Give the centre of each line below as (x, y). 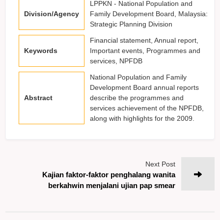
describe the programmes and (137, 97)
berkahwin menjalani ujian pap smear (111, 185)
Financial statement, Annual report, (144, 40)
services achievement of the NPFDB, (147, 108)
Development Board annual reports (145, 87)
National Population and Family (138, 77)
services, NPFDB (116, 61)
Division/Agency (52, 14)
